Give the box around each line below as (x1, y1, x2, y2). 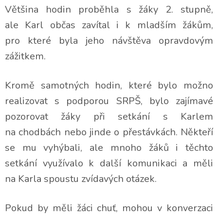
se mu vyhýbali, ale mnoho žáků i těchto (5, 141, 213, 154)
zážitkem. (5, 50, 46, 63)
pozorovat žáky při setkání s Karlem (5, 110, 213, 123)
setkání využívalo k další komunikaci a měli (5, 157, 213, 170)
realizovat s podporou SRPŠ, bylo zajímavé (5, 94, 213, 108)
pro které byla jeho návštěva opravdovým (5, 34, 213, 47)
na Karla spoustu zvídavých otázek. (5, 172, 157, 185)
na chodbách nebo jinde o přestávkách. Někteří (5, 126, 213, 139)
